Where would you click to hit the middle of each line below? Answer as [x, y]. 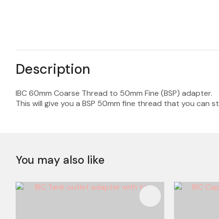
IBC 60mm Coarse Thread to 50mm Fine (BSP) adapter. [114, 93]
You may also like [60, 160]
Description [53, 69]
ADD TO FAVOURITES [64, 196]
